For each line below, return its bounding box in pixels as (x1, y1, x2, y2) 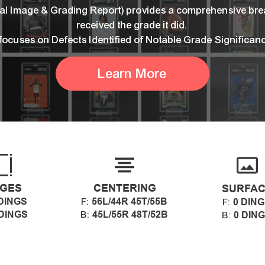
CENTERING (93, 182, 156, 195)
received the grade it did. (77, 18, 188, 31)
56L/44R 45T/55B (92, 196, 167, 208)
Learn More (98, 65, 167, 82)
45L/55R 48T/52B (92, 209, 168, 221)
